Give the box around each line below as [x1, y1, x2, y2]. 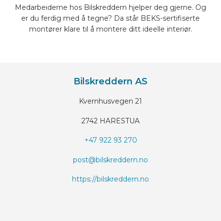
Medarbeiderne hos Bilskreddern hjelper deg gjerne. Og [15, 3, 206, 12]
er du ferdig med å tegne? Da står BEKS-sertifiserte [21, 14, 200, 23]
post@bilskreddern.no [73, 155, 148, 164]
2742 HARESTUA [81, 116, 140, 125]
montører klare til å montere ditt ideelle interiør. [29, 25, 192, 34]
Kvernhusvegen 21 [79, 97, 142, 106]
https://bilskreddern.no [72, 175, 149, 184]
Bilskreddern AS [74, 75, 147, 87]
